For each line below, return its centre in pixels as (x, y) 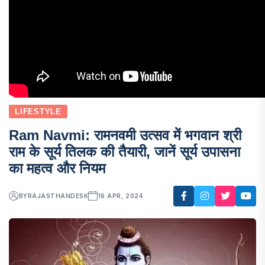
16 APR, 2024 (120, 196)
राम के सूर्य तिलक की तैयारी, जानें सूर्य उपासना (125, 151)
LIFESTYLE (38, 111)
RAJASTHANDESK (58, 196)
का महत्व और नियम (57, 168)
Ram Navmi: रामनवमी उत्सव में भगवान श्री (125, 135)
